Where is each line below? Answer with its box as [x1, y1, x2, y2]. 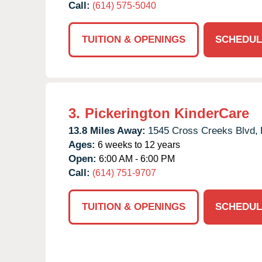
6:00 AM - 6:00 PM [96, 153, 175, 164]
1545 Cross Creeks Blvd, [148, 125, 258, 136]
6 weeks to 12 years [95, 139, 180, 150]
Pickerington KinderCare [85, 105, 249, 121]
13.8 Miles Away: [68, 125, 146, 136]
